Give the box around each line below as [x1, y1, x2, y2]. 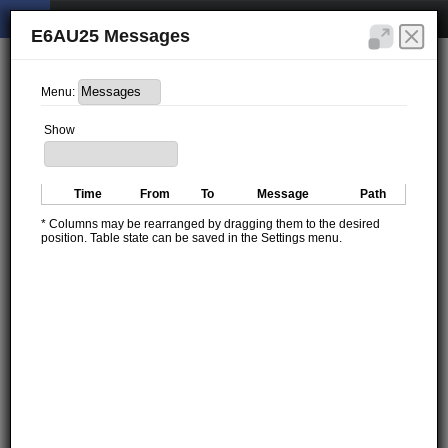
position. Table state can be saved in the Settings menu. [41, 230, 343, 245]
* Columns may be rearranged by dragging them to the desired [41, 216, 381, 231]
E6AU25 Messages [31, 26, 191, 46]
